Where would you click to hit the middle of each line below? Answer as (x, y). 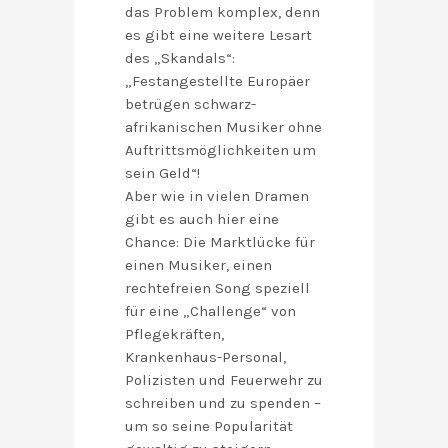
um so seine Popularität (209, 426)
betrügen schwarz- (190, 104)
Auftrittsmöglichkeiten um (220, 150)
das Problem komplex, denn (222, 12)
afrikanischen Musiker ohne (223, 127)
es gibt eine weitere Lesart (218, 35)
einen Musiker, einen (198, 265)
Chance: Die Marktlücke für (220, 242)
